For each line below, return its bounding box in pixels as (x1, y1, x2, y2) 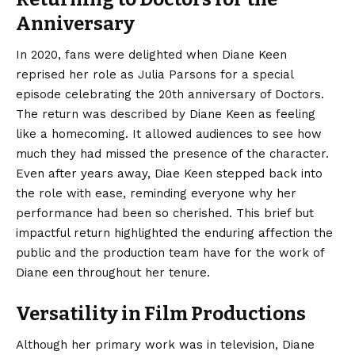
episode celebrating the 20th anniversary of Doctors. (16, 86, 324, 101)
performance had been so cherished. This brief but (16, 205, 314, 220)
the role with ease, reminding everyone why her (16, 185, 296, 200)
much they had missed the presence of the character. (16, 146, 329, 161)
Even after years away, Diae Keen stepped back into (16, 166, 323, 181)
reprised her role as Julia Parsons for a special (16, 67, 293, 82)
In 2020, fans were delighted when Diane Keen (16, 47, 287, 62)
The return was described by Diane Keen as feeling (16, 106, 315, 121)
